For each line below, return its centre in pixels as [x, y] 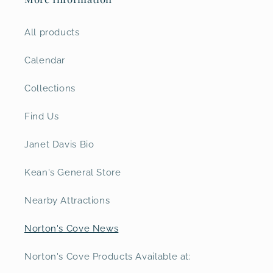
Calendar [45, 60]
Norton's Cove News [72, 229]
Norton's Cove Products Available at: [108, 257]
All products [52, 32]
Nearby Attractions [67, 200]
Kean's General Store [73, 172]
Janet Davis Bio [59, 144]
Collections [50, 88]
